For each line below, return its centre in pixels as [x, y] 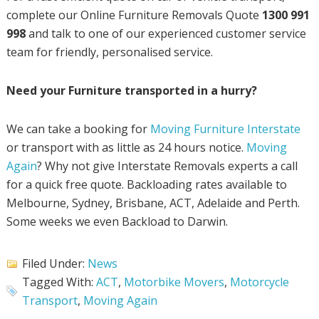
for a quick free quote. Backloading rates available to [146, 185]
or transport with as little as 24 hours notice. [126, 148]
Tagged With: [59, 282]
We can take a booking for [78, 129]
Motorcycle [259, 282]
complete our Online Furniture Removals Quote [134, 15]
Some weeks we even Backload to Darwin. [117, 222]
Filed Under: [54, 263]
